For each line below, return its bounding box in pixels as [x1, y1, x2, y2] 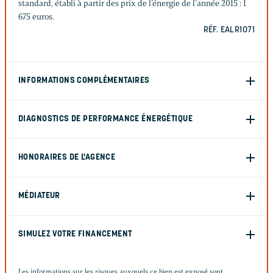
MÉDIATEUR [18, 191, 60, 200]
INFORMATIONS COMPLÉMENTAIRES [18, 76, 150, 85]
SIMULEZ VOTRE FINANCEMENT [18, 229, 132, 239]
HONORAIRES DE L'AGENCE [18, 152, 116, 162]
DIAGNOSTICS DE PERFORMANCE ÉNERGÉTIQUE [18, 114, 193, 124]
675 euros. [18, 11, 54, 22]
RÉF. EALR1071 [203, 25, 255, 35]
